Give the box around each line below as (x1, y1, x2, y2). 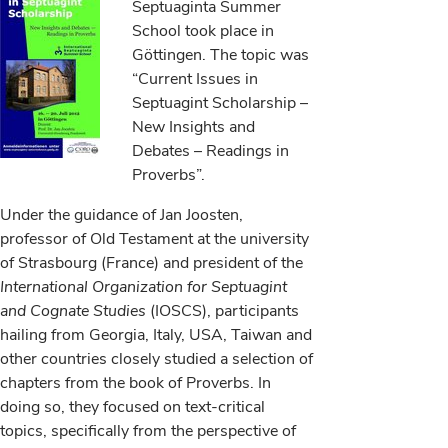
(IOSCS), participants (146, 299, 299, 322)
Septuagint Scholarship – (132, 91, 308, 114)
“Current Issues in (132, 67, 258, 90)
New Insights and (132, 115, 255, 138)
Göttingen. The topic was (132, 43, 309, 66)
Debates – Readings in (132, 139, 289, 162)
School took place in (132, 19, 274, 42)
